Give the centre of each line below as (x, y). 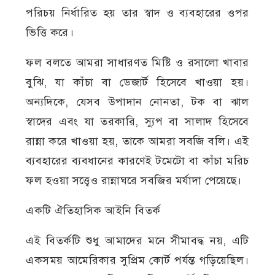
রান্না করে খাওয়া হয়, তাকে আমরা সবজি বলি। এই (137, 141)
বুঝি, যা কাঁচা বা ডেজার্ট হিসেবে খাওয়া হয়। (137, 82)
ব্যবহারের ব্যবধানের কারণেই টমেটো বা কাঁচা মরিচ (137, 161)
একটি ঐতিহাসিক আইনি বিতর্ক (93, 210)
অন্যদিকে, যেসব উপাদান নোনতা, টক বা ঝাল (137, 102)
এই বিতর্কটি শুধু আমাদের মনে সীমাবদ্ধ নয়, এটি (137, 240)
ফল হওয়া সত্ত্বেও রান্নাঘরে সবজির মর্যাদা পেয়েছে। (134, 180)
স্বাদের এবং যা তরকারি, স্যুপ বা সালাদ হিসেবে (137, 121)
